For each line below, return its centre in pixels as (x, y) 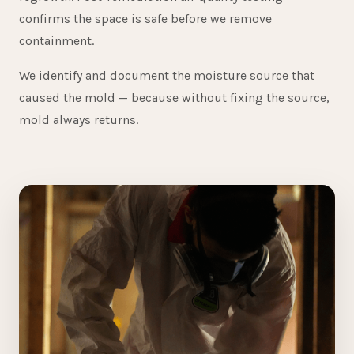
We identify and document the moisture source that (167, 75)
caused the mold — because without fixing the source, (174, 97)
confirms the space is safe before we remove (145, 18)
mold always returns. (79, 119)
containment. (56, 40)
